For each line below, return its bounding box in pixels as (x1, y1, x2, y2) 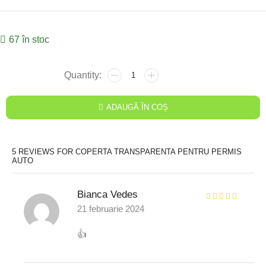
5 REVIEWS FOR (12, 147, 75, 156)
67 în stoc (9, 34, 49, 45)
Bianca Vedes (77, 188, 138, 200)
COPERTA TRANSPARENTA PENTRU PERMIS (75, 147, 242, 156)
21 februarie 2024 (77, 204, 144, 214)
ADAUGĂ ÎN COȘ (106, 103, 168, 112)
